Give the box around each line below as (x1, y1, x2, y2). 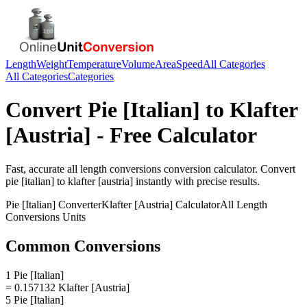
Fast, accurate (5, 162, 67, 175)
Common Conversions (5, 236, 160, 255)
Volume (121, 58, 155, 70)
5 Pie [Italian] (5, 293, 64, 306)
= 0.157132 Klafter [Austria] (5, 281, 130, 293)
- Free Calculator (91, 123, 257, 148)
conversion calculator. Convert (161, 162, 295, 175)
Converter (56, 198, 101, 210)
